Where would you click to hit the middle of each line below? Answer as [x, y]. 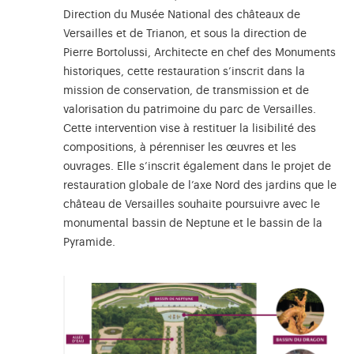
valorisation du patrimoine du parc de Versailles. [190, 110]
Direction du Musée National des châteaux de [182, 15]
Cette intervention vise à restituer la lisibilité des [190, 129]
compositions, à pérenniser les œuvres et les [180, 148]
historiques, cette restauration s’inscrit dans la [184, 72]
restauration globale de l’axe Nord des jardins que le [200, 186]
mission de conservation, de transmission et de [186, 91]
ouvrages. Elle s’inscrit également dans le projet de [197, 167]
